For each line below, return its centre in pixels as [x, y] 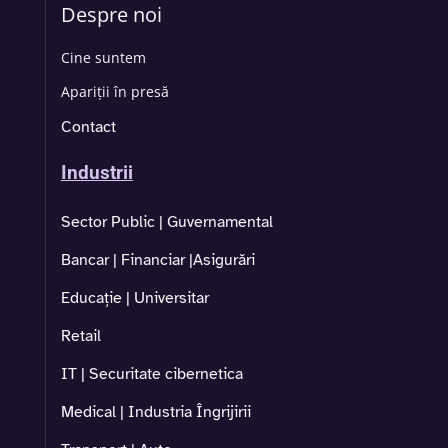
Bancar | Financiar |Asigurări [157, 260]
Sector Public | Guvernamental [166, 222]
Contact [88, 127]
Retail [80, 336]
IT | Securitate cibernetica [151, 374]
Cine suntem [103, 58]
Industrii [96, 173]
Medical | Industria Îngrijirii [155, 412]
